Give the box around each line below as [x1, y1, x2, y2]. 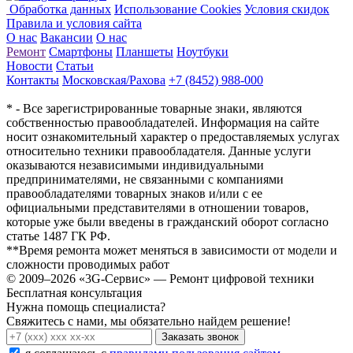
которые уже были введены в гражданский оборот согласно [6, 214, 329, 229]
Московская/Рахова [62, 72, 165, 87]
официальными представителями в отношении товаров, [6, 200, 309, 214]
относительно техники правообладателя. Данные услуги [6, 143, 311, 158]
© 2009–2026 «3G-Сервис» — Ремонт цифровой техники [6, 271, 314, 285]
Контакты [6, 72, 59, 87]
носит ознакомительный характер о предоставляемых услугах [6, 129, 340, 143]
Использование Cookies [114, 2, 241, 16]
